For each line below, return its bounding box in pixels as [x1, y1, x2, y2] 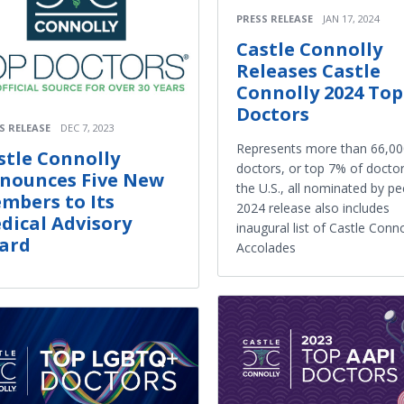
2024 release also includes [236, 198, 390, 216]
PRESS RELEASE [236, 11, 313, 25]
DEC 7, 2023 [60, 121, 115, 135]
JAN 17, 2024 [323, 11, 380, 25]
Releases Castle [236, 58, 381, 83]
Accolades [236, 238, 296, 256]
